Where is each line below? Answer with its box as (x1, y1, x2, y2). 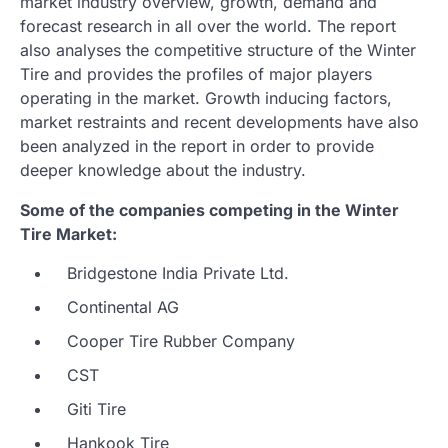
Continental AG (57, 296, 179, 317)
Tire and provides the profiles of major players (20, 63, 372, 84)
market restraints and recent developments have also (20, 111, 419, 132)
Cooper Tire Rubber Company (57, 330, 295, 351)
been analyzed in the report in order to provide (20, 135, 374, 156)
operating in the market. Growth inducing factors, (20, 87, 392, 108)
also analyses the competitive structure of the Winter (20, 39, 416, 60)
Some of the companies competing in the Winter (20, 199, 399, 220)
